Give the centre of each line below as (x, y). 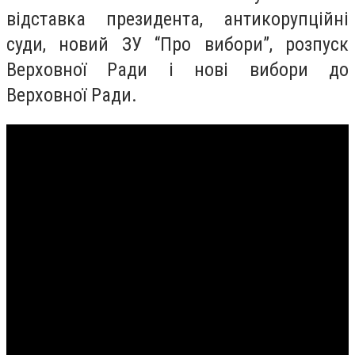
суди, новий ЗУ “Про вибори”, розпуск (177, 44)
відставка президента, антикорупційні (177, 19)
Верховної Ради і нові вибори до (177, 69)
